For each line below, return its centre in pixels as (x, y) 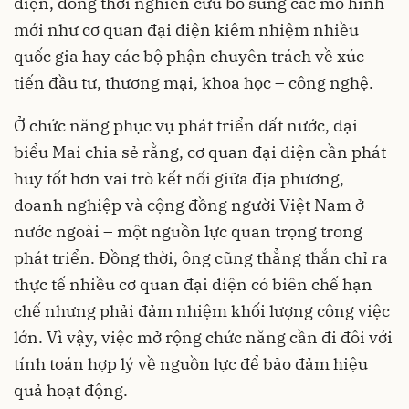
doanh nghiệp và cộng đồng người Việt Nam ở (189, 205)
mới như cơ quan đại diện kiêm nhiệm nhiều (186, 30)
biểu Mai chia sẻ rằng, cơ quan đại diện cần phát (200, 152)
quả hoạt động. (71, 391)
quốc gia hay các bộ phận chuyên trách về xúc (189, 57)
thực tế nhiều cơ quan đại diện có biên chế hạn (193, 285)
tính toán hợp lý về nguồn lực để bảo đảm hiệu (191, 364)
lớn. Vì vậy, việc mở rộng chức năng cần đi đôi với (203, 338)
